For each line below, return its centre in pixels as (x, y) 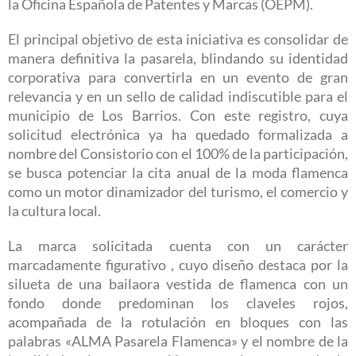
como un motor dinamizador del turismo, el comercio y (178, 192)
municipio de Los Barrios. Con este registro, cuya (178, 116)
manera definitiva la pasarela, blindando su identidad (178, 59)
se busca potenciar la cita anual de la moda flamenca (178, 173)
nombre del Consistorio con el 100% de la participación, (178, 154)
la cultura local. (54, 211)
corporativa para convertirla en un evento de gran (178, 78)
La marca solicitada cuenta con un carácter (178, 246)
